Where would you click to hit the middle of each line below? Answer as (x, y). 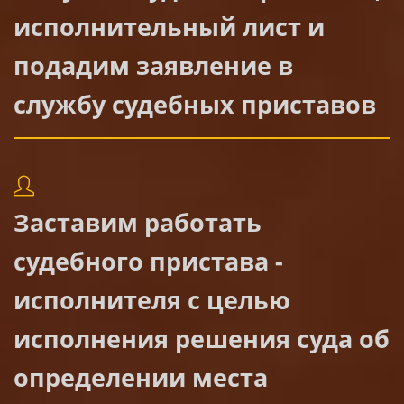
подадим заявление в (153, 65)
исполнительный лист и (169, 26)
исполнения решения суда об (202, 338)
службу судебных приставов (195, 104)
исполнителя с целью (152, 299)
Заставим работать (138, 222)
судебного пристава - (148, 261)
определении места (141, 377)
